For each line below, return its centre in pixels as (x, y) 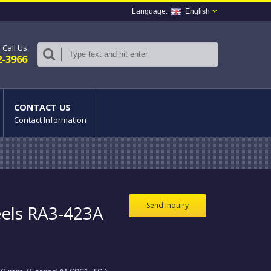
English (198, 11)
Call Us (15, 48)
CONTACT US (42, 107)
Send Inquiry (168, 205)
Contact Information (50, 120)
